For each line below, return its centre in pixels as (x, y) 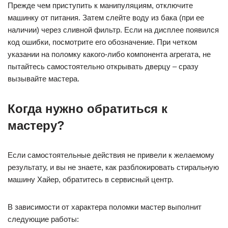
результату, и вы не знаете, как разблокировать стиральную (113, 167)
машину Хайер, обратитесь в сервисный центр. (91, 179)
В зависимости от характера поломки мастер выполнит (105, 207)
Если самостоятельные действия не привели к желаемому (111, 155)
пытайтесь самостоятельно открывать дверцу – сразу (103, 66)
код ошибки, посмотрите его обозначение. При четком (102, 42)
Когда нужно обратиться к (88, 109)
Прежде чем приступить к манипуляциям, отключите (100, 5)
